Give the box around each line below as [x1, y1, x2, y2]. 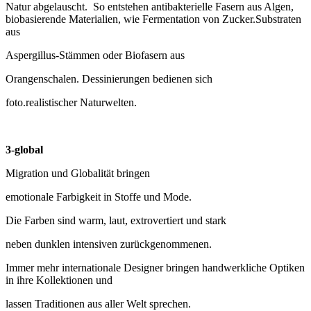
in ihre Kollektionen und [6, 274, 112, 287]
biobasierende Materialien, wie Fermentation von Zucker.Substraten [6, 13, 301, 26]
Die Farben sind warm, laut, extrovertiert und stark [6, 215, 226, 227]
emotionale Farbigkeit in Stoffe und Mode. [6, 191, 192, 203]
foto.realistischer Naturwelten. [6, 96, 137, 109]
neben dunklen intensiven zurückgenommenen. [6, 238, 212, 251]
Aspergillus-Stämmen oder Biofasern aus [6, 49, 185, 62]
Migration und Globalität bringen [6, 167, 150, 180]
